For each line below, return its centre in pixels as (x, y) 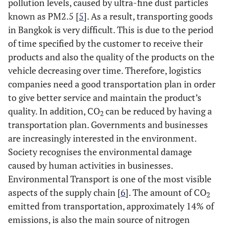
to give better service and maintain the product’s (105, 97)
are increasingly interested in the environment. (102, 138)
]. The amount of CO (166, 192)
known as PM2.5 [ (43, 16)
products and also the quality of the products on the (111, 57)
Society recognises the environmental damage (100, 152)
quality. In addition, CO (54, 111)
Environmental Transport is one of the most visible (110, 179)
